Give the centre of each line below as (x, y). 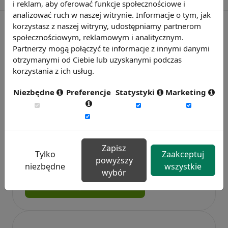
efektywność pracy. (62, 171)
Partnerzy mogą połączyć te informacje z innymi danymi (111, 48)
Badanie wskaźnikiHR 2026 (88, 134)
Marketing (187, 92)
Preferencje (89, 92)
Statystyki (136, 92)
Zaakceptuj (183, 154)
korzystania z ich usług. (53, 71)
